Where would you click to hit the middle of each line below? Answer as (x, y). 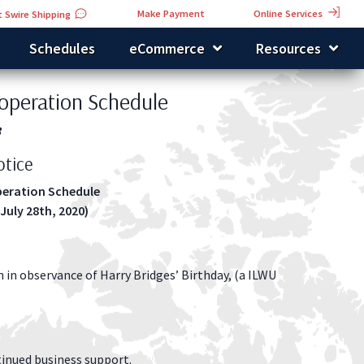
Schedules (62, 48)
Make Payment (171, 13)
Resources (288, 48)
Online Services (289, 13)
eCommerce (167, 48)
